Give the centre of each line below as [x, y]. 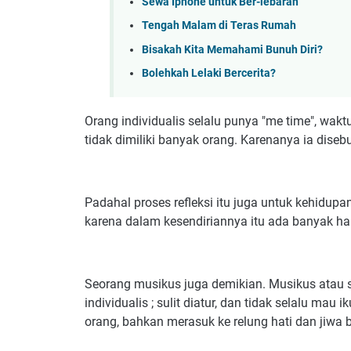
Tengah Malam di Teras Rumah [219, 26]
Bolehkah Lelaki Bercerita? [209, 74]
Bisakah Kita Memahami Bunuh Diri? [232, 49]
